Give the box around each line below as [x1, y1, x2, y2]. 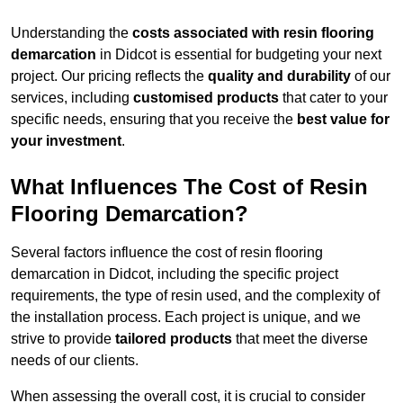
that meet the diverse [232, 331, 368, 347]
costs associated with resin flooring [132, 25, 374, 41]
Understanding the [11, 25, 132, 41]
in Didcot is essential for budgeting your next [96, 47, 381, 63]
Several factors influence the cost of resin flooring [11, 245, 323, 261]
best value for [297, 112, 390, 128]
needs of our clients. [11, 353, 139, 369]
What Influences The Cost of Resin [11, 175, 368, 200]
